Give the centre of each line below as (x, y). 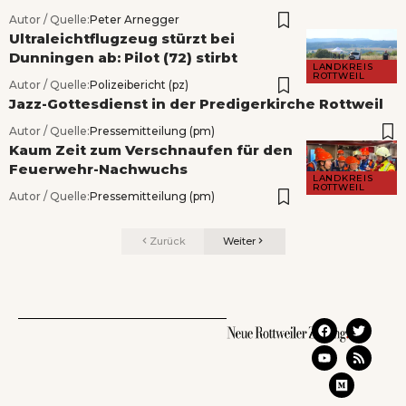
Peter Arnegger (135, 20)
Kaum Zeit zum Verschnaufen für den (151, 150)
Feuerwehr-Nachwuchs (98, 169)
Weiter (239, 242)
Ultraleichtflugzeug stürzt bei (122, 39)
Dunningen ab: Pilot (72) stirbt (123, 58)
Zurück (167, 242)
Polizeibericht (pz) (139, 85)
